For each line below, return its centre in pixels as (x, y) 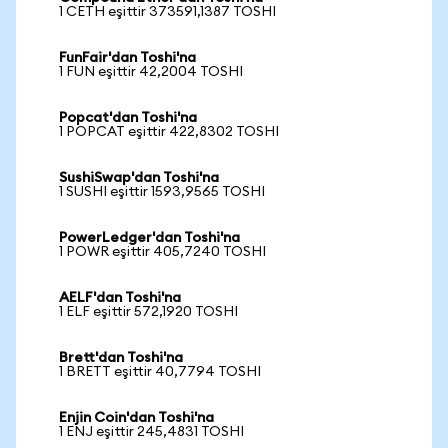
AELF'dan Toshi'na (120, 298)
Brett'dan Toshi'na (121, 358)
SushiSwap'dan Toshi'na (139, 178)
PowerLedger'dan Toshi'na (149, 238)
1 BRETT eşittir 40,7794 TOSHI (160, 372)
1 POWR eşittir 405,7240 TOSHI (162, 252)
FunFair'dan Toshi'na (127, 58)
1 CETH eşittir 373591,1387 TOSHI (167, 12)
